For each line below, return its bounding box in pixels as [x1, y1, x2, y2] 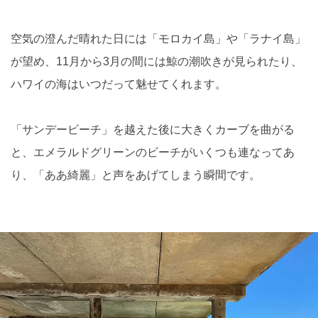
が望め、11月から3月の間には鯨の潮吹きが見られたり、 [11, 55, 302, 68]
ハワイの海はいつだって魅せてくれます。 [11, 78, 226, 91]
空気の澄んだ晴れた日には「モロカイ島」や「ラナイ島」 [11, 33, 306, 45]
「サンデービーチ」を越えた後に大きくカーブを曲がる [11, 124, 295, 136]
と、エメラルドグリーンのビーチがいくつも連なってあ [11, 146, 295, 159]
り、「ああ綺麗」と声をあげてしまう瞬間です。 [11, 169, 261, 182]
